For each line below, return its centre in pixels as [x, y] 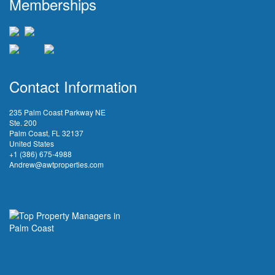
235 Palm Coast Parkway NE [57, 112]
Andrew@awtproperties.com [56, 165]
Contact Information [73, 87]
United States [32, 144]
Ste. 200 [23, 123]
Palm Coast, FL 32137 [46, 133]
